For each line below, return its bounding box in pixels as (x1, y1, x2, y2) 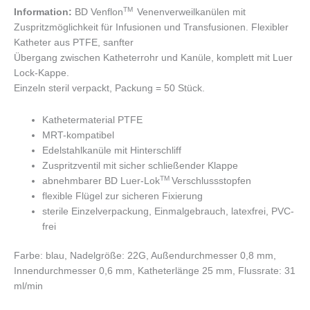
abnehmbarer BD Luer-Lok (42, 175, 161, 186)
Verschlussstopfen (172, 175, 252, 186)
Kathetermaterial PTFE (42, 114, 143, 125)
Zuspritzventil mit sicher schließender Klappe (42, 160, 239, 171)
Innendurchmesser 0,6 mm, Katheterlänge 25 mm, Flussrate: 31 (14, 266, 295, 277)
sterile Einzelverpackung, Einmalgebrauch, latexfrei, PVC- (42, 206, 295, 217)
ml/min (14, 281, 43, 292)
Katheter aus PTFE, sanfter (14, 37, 134, 48)
